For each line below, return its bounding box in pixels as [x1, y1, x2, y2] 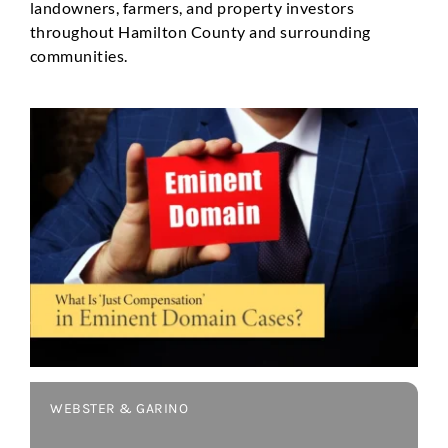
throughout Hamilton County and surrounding [29, 21, 371, 41]
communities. [29, 45, 128, 65]
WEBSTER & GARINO [50, 400, 189, 418]
